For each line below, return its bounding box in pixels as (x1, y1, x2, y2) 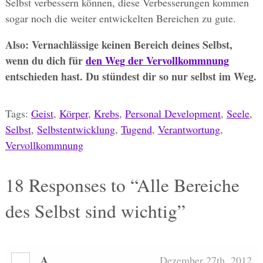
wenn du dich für (5, 53, 86, 69)
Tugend (120, 122, 152, 137)
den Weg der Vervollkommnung (85, 53, 229, 69)
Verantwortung (157, 122, 220, 137)
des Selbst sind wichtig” (5, 198, 186, 223)
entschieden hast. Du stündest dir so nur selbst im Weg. (5, 69, 257, 85)
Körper (59, 106, 88, 121)
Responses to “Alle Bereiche (23, 172, 240, 197)
